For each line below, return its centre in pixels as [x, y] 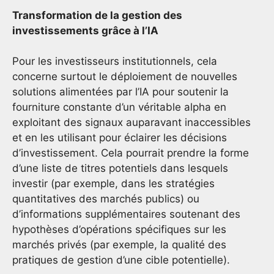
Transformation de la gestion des [97, 15]
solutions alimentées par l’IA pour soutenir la [120, 92]
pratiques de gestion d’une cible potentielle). [123, 260]
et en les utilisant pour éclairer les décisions [120, 138]
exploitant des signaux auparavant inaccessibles [131, 123]
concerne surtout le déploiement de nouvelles [125, 77]
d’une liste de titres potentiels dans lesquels [120, 168]
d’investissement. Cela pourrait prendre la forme [131, 153]
